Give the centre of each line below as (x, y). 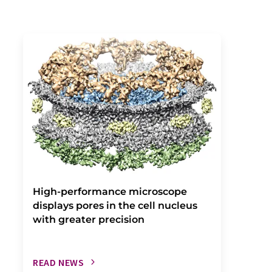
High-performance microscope (110, 191)
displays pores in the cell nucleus (115, 205)
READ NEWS (59, 262)
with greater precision (89, 219)
